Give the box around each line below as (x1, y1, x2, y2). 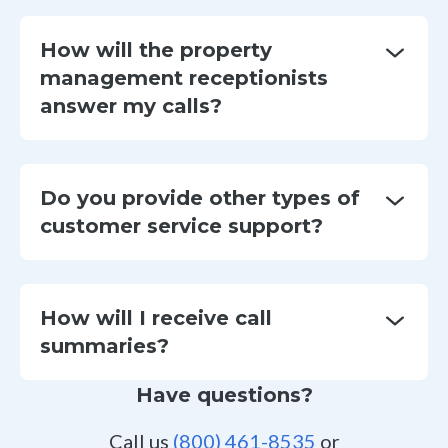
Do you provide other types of (40, 185, 360, 210)
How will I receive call (40, 305, 272, 330)
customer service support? (40, 213, 323, 238)
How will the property (40, 37, 272, 62)
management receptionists (40, 65, 328, 90)
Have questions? (135, 382, 313, 407)
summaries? (40, 333, 169, 358)
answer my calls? (40, 93, 222, 118)
